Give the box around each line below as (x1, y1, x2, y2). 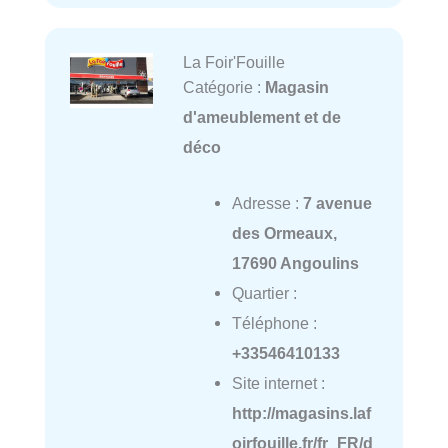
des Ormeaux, (231, 224, 337, 243)
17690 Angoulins (231, 254, 359, 273)
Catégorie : (182, 78, 265, 97)
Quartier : (231, 284, 297, 303)
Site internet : (231, 374, 325, 393)
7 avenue (302, 194, 372, 213)
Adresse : (231, 194, 303, 213)
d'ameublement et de (182, 108, 341, 127)
